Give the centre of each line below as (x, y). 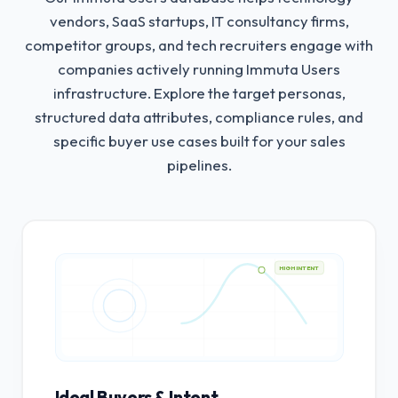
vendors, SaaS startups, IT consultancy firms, (199, 21)
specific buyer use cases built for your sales (199, 141)
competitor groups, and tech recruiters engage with (199, 45)
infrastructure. (102, 93)
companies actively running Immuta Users (199, 69)
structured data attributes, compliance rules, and (199, 117)
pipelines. (199, 165)
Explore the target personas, (248, 93)
